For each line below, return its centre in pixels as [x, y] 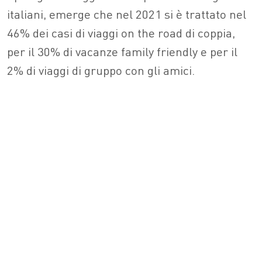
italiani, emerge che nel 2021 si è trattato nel [127, 14]
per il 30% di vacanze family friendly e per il [122, 51]
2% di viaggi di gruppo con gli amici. [101, 70]
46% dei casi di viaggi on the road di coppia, [121, 33]
